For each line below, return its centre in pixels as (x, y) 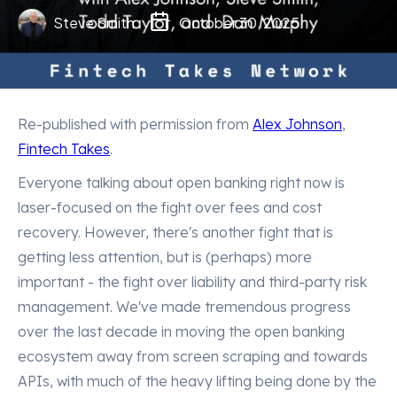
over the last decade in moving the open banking (181, 331)
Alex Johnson (297, 124)
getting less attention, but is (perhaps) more (165, 257)
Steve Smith (94, 23)
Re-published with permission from (135, 124)
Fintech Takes (64, 149)
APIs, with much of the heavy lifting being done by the (197, 381)
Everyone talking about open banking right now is (181, 183)
